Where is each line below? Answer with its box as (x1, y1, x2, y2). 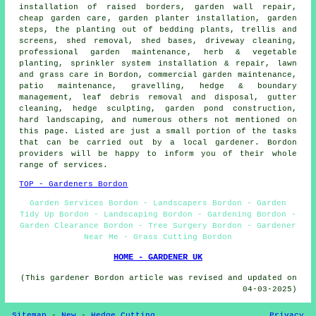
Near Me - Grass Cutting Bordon (84, 232, 232, 241)
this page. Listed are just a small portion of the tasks (19, 126, 297, 135)
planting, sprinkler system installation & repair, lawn (19, 59, 297, 68)
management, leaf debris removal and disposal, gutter (19, 92, 297, 102)
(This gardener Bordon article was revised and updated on (20, 273, 297, 282)
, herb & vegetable (186, 47, 297, 56)
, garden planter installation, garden (107, 13, 297, 23)
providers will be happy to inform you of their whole (19, 149, 297, 158)
